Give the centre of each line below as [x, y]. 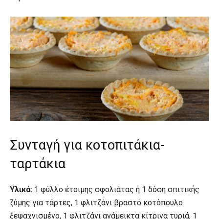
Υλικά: [21, 189]
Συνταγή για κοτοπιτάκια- [87, 145]
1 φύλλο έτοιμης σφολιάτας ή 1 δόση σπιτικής [116, 189]
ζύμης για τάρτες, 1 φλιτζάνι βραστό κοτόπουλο [96, 202]
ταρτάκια [38, 164]
